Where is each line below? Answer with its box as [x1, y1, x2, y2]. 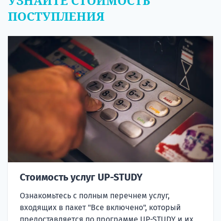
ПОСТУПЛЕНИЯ [8, 7, 105, 24]
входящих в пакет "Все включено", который [20, 202, 181, 212]
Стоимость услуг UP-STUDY [20, 171, 143, 183]
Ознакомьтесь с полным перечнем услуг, [20, 190, 170, 200]
